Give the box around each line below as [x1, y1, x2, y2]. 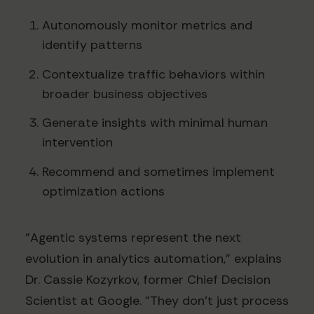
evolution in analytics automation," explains [25, 250, 282, 268]
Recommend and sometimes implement [42, 163, 275, 180]
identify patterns [42, 36, 142, 54]
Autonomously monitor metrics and [42, 17, 252, 34]
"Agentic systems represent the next [25, 229, 241, 247]
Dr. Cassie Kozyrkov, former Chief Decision [25, 271, 271, 289]
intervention [42, 134, 113, 151]
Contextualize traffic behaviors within [42, 65, 265, 83]
